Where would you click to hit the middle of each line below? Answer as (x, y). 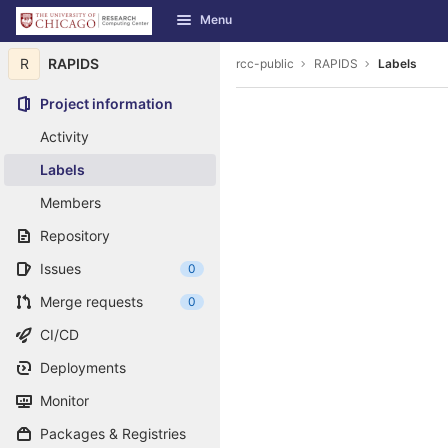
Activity (64, 136)
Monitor (64, 400)
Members (70, 202)
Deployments (83, 367)
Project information (106, 103)
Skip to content (65, 30)
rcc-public (265, 63)
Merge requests (91, 301)
